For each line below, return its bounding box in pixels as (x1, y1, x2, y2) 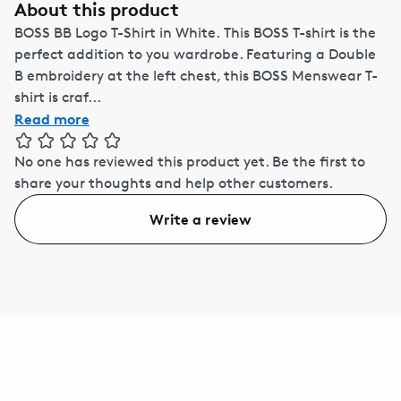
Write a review (149, 209, 252, 228)
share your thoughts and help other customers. (14, 174, 333, 192)
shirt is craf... (14, 88, 101, 106)
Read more (14, 109, 90, 128)
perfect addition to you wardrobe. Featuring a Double (14, 45, 376, 63)
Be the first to (272, 152, 365, 170)
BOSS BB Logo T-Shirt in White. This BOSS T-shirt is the (14, 23, 376, 41)
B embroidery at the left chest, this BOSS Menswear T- (14, 66, 378, 84)
